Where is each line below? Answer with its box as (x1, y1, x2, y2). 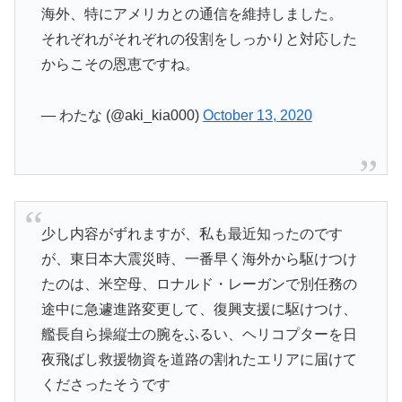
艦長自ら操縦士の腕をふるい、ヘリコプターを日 (40, 327, 357, 343)
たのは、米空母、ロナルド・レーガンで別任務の (40, 276, 357, 293)
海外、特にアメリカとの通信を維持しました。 (40, 6, 343, 22)
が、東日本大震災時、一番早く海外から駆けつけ (40, 251, 357, 267)
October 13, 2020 (202, 107, 312, 123)
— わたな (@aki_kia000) (40, 107, 203, 123)
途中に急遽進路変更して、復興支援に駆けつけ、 (40, 301, 357, 318)
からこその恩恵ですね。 (40, 57, 199, 73)
